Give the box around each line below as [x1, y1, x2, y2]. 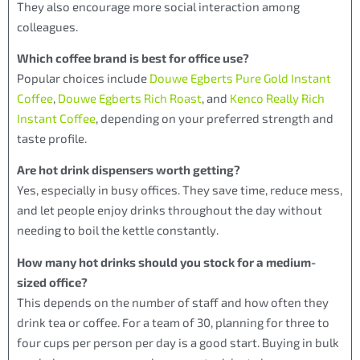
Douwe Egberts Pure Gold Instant [149, 70, 331, 85]
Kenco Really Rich [230, 90, 325, 105]
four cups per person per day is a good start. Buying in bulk [17, 334, 339, 350]
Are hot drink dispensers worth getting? [17, 162, 240, 178]
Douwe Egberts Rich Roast [58, 90, 202, 105]
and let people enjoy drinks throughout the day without [17, 202, 322, 218]
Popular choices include [17, 70, 149, 85]
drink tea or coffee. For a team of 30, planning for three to [17, 314, 329, 329]
